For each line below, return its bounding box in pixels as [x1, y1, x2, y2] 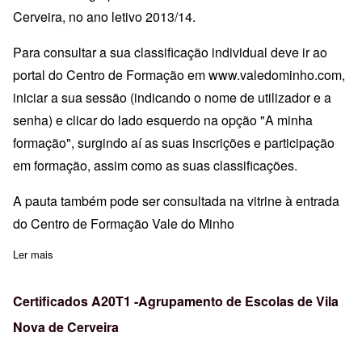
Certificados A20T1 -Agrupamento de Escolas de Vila [13, 291, 339, 310]
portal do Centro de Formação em [13, 65, 208, 84]
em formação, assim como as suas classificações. [13, 155, 297, 175]
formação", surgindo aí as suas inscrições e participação [13, 133, 335, 152]
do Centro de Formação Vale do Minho [13, 213, 234, 233]
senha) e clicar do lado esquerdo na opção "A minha [13, 110, 313, 129]
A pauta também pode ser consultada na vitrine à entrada [13, 191, 339, 210]
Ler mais [13, 246, 53, 262]
